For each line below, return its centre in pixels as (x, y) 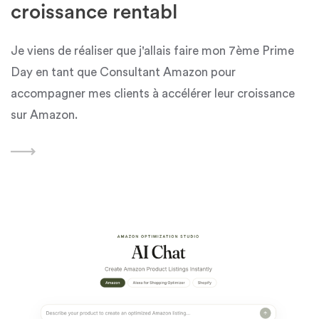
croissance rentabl (94, 12)
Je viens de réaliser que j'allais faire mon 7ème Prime (152, 51)
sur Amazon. (44, 115)
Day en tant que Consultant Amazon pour (123, 72)
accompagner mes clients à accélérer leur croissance (153, 93)
